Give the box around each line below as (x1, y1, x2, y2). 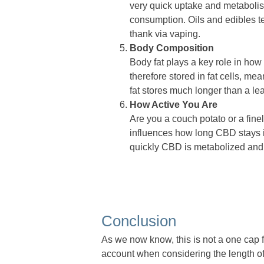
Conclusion (101, 213, 176, 230)
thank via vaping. (130, 29, 200, 39)
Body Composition (130, 43, 214, 54)
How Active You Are (130, 100, 217, 110)
